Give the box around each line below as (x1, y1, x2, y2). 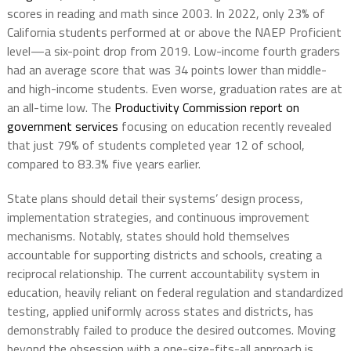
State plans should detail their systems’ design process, (6, 189, 303, 208)
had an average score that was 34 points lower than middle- (6, 60, 327, 80)
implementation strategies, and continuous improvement (6, 208, 309, 227)
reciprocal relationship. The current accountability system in (6, 264, 320, 284)
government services (6, 117, 118, 136)
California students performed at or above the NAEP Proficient (6, 23, 342, 42)
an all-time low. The (6, 98, 114, 118)
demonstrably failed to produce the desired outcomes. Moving (6, 320, 336, 340)
